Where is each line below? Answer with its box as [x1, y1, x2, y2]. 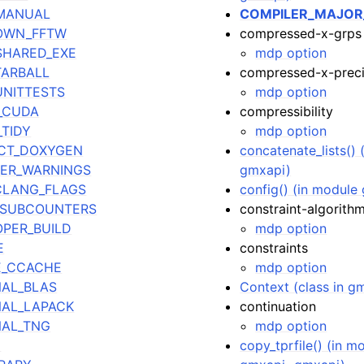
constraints [240, 240, 309, 256]
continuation [240, 298, 317, 314]
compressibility [240, 103, 334, 119]
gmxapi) [240, 162, 292, 178]
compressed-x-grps [240, 25, 362, 41]
